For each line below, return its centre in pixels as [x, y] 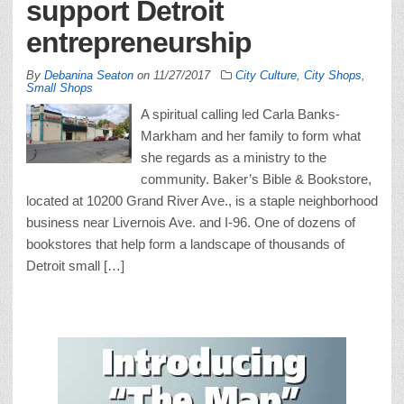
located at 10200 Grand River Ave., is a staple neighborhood [202, 200]
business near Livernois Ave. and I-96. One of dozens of [191, 222]
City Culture [266, 75]
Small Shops [60, 87]
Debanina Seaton [89, 75]
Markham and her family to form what [251, 135]
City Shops [333, 75]
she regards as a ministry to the [234, 157]
